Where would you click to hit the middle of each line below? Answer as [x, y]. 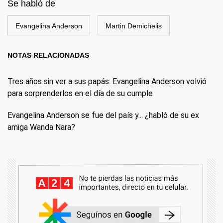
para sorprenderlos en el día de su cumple [80, 93]
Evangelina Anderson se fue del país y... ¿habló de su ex [103, 115]
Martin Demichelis [134, 26]
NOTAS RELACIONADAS [48, 55]
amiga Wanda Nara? [41, 127]
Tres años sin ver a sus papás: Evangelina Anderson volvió [107, 81]
